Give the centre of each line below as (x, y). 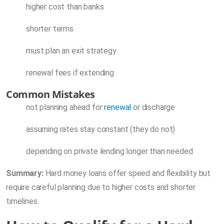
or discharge (153, 107)
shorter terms (50, 28)
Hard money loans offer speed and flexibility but (127, 173)
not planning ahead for (65, 107)
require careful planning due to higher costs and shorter (101, 187)
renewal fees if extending (70, 72)
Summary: (25, 173)
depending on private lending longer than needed (109, 151)
